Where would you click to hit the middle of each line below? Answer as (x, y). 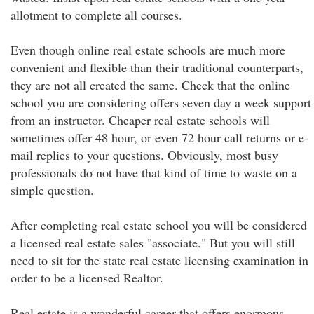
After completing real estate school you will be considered (159, 225)
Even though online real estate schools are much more (148, 50)
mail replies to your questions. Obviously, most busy (144, 155)
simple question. (52, 190)
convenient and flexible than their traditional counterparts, (157, 67)
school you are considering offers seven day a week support (161, 102)
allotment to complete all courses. (96, 15)
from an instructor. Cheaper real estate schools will (140, 120)
